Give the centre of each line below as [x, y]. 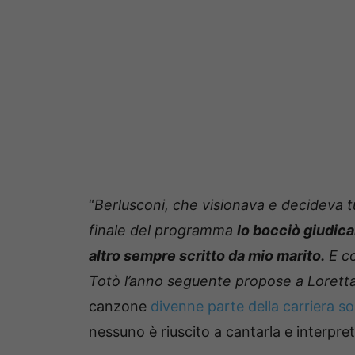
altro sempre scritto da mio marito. [207, 256]
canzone [120, 307]
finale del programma [163, 231]
